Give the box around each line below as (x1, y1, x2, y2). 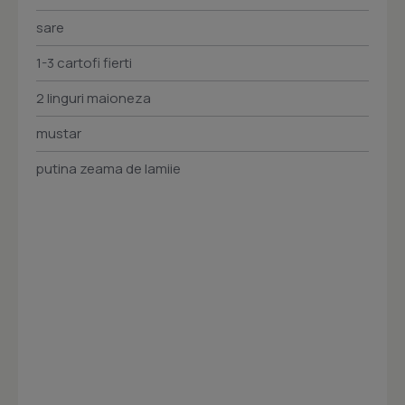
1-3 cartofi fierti (36, 53, 132, 72)
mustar (36, 124, 81, 143)
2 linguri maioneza (36, 89, 151, 108)
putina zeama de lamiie (36, 159, 181, 178)
